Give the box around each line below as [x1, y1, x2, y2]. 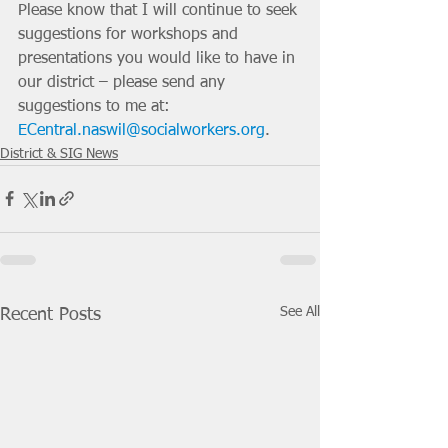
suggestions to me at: [18, 98, 175, 115]
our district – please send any [18, 74, 230, 91]
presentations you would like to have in [18, 50, 300, 67]
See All [280, 304, 320, 319]
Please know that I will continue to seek [18, 2, 302, 19]
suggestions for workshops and [18, 26, 243, 43]
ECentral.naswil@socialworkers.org [18, 122, 265, 139]
